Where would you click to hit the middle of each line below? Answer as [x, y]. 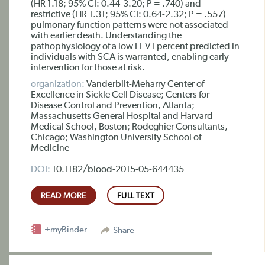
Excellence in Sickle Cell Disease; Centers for [120, 95]
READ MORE [64, 195]
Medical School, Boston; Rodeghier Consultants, [129, 127]
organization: [58, 85]
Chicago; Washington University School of [116, 138]
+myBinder [65, 230]
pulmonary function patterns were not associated [130, 25]
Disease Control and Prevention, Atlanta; [113, 106]
